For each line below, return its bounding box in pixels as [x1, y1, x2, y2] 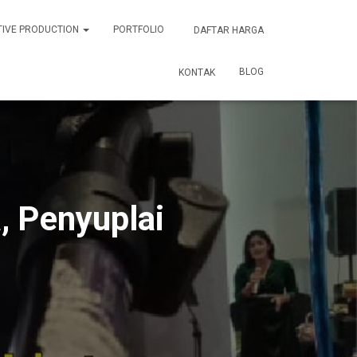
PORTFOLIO [113, 24, 164, 35]
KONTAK [176, 67, 215, 78]
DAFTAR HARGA [191, 25, 264, 36]
